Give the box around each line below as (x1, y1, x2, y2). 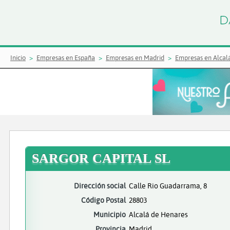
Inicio (10, 53, 26, 62)
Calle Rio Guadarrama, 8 (129, 181, 207, 190)
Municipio (93, 209, 126, 219)
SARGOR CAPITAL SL (32, 151, 170, 166)
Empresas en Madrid (106, 53, 164, 62)
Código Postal (81, 195, 126, 205)
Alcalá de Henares (129, 209, 188, 219)
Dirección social (74, 181, 126, 190)
